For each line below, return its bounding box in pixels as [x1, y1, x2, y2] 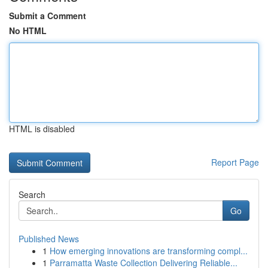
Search [19, 188, 45, 200]
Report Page [211, 156, 259, 168]
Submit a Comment [9, 10, 86, 22]
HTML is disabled [9, 123, 75, 135]
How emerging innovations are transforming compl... [50, 245, 248, 257]
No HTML [9, 25, 47, 36]
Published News [19, 233, 79, 245]
